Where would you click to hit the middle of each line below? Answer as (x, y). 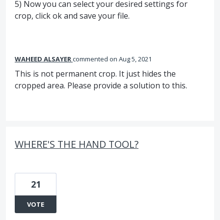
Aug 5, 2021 (135, 59)
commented (91, 59)
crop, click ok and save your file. (72, 16)
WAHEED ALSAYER (43, 59)
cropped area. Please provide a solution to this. (101, 85)
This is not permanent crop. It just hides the (95, 74)
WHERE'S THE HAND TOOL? (77, 144)
